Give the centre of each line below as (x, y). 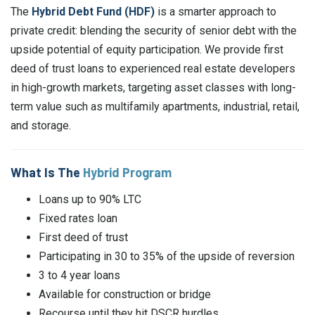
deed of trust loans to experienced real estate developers (153, 68)
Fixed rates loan (78, 218)
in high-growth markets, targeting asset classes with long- (153, 87)
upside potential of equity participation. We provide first (147, 49)
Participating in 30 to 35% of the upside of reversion (167, 256)
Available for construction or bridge (125, 294)
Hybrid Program (129, 173)
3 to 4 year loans (79, 275)
